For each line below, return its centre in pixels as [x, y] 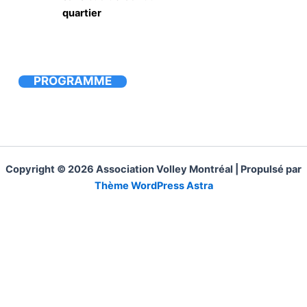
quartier [82, 13]
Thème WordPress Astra [153, 185]
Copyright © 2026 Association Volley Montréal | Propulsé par [153, 169]
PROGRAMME [73, 81]
